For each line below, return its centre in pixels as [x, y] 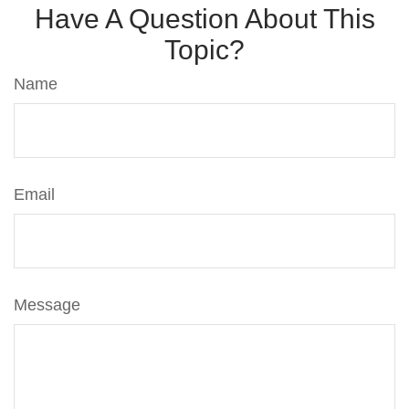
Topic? [204, 50]
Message [47, 305]
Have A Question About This [204, 19]
